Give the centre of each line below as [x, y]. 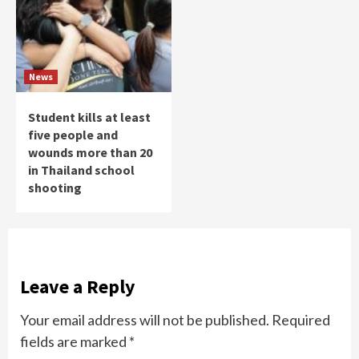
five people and [73, 134]
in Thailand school [81, 169]
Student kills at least [89, 117]
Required [301, 319]
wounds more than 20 [90, 152]
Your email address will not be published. [145, 319]
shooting [55, 187]
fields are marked [75, 341]
